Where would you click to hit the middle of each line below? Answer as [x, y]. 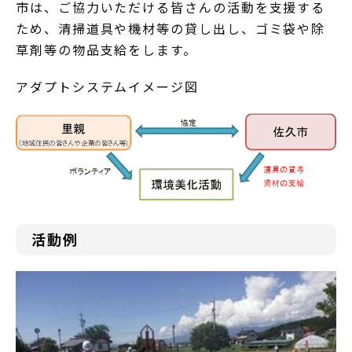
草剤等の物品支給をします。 [106, 49]
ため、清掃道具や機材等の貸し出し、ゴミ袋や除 [171, 28]
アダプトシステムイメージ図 [107, 86]
